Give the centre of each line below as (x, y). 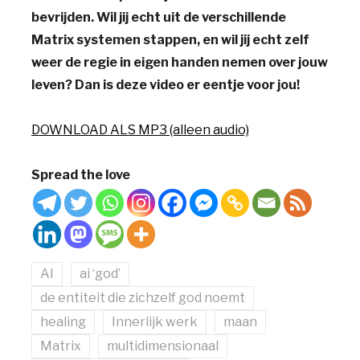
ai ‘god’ (100, 273)
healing (63, 321)
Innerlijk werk (154, 321)
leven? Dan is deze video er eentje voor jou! (165, 84)
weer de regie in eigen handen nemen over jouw (179, 62)
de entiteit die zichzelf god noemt (142, 297)
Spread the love (80, 174)
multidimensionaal (162, 346)
